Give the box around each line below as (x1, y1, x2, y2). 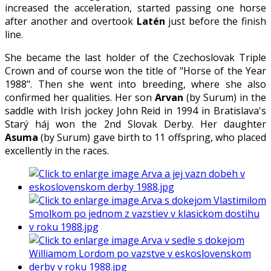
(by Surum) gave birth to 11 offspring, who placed (38, 130, 266, 144)
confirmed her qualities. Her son (5, 90, 155, 104)
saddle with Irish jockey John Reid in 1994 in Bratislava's (5, 103, 266, 117)
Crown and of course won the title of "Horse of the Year (5, 64, 266, 77)
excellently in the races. (5, 143, 109, 157)
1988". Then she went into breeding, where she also (5, 77, 266, 91)
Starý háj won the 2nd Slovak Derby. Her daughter (5, 117, 266, 131)
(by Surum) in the (183, 90, 266, 104)
